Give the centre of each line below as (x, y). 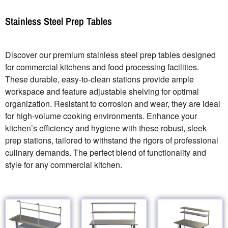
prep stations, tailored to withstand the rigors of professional (112, 140)
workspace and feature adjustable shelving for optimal (102, 91)
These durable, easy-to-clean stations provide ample (99, 79)
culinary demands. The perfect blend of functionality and (106, 152)
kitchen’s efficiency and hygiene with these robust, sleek (106, 128)
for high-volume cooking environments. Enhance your (101, 116)
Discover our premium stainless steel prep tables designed (110, 54)
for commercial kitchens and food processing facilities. (102, 67)
